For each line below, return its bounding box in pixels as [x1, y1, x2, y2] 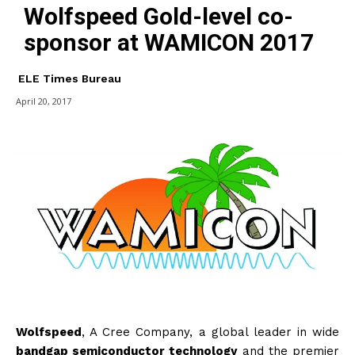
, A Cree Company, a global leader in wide [82, 325, 339, 340]
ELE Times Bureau [18, 71, 121, 85]
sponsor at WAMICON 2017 [24, 28, 314, 56]
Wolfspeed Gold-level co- [24, 2, 293, 30]
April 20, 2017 [16, 95, 71, 107]
